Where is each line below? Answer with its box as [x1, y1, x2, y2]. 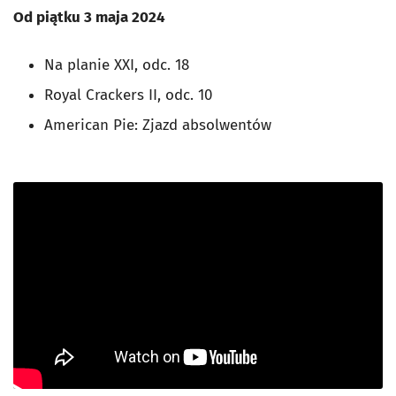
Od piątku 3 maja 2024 [13, 7, 165, 27]
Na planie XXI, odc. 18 [44, 55, 189, 74]
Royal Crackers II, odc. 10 [44, 85, 212, 104]
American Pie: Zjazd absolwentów [44, 115, 271, 134]
